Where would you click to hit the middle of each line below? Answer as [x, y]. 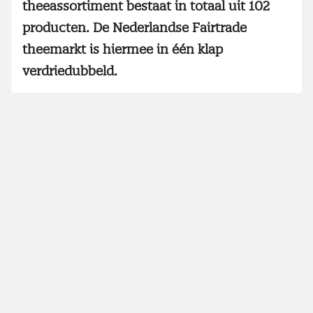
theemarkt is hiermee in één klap [123, 49]
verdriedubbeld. [70, 71]
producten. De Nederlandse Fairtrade [134, 27]
